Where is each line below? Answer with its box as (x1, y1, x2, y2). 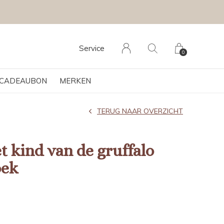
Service (79, 43, 104, 53)
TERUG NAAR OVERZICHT (97, 106, 183, 115)
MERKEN (59, 76, 91, 85)
